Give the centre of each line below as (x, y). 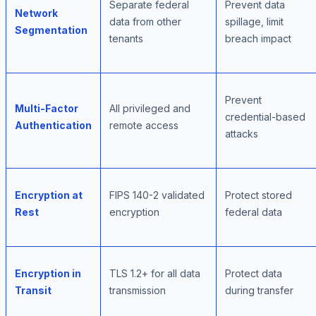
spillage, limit (254, 22)
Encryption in (48, 274)
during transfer (259, 291)
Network (36, 13)
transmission (138, 291)
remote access (144, 126)
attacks (242, 134)
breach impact (258, 39)
